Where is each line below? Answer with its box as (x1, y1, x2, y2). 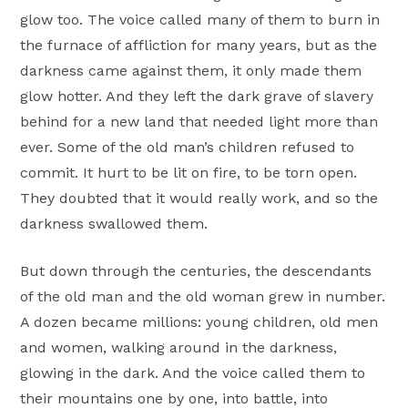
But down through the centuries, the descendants (20, 262, 372, 280)
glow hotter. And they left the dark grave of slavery (20, 87, 374, 106)
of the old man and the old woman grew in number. (20, 288, 386, 306)
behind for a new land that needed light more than (20, 113, 379, 131)
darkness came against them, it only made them (20, 62, 362, 80)
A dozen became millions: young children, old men (20, 313, 379, 331)
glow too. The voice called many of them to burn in (20, 11, 381, 29)
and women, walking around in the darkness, (20, 339, 338, 357)
